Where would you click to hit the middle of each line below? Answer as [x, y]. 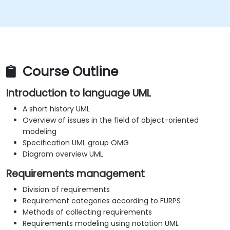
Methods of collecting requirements [87, 212]
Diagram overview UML [63, 154]
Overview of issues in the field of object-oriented [111, 120]
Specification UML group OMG [76, 143]
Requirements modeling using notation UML [101, 224]
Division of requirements [66, 190]
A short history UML [56, 109]
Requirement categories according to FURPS [102, 201]
